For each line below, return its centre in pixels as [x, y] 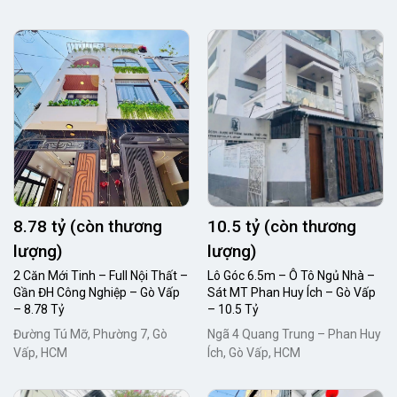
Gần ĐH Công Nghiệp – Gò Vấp [97, 292]
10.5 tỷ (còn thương [282, 226]
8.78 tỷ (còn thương [88, 226]
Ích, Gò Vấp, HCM [254, 353]
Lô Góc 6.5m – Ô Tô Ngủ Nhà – [291, 276]
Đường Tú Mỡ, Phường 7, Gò [90, 334]
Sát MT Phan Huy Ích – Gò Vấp [292, 292]
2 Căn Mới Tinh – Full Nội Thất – [101, 276]
